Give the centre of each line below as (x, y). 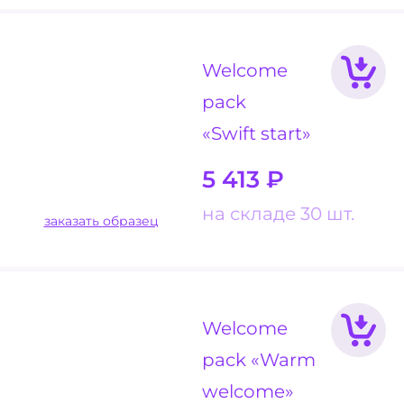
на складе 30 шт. (278, 214)
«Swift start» (257, 133)
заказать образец (130, 221)
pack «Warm (259, 359)
